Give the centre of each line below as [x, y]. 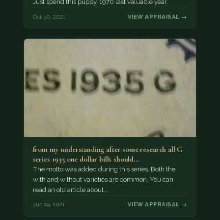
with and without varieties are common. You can [103, 179]
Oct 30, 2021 [49, 16]
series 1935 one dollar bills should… [86, 159]
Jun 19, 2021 [49, 205]
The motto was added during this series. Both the [104, 169]
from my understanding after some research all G [108, 149]
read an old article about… [70, 190]
